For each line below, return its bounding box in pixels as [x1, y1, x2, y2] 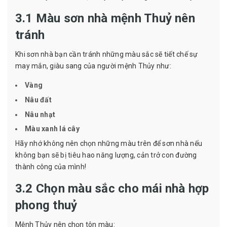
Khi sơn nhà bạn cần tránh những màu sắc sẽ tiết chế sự [15, 50, 198, 59]
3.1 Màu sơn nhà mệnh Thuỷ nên [15, 11, 195, 26]
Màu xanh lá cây [25, 125, 81, 133]
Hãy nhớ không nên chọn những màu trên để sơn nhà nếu [15, 139, 202, 147]
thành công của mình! [15, 162, 86, 171]
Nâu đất [25, 95, 52, 104]
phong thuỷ [15, 198, 78, 212]
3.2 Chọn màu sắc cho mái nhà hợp [15, 181, 209, 196]
